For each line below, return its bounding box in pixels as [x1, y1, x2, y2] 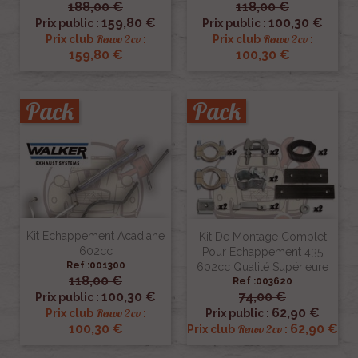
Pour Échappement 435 [202, 245, 323, 259]
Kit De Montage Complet [198, 230, 327, 244]
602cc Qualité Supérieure [197, 261, 328, 274]
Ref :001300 [66, 260, 125, 272]
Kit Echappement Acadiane [26, 229, 165, 243]
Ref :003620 [233, 276, 292, 288]
